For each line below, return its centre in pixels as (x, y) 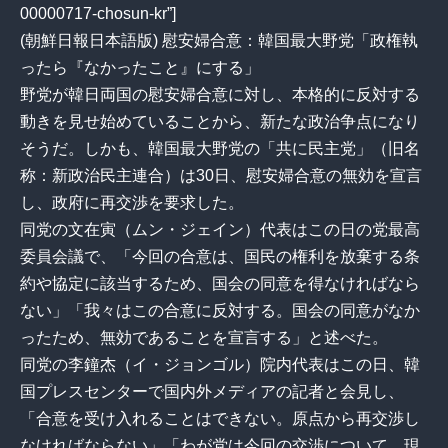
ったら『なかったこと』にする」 (140, 67)
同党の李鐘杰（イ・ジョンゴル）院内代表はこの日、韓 (220, 364)
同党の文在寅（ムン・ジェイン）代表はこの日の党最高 (220, 229)
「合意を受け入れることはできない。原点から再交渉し (220, 418)
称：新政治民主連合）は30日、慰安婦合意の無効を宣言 (221, 175)
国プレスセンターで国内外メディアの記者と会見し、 (212, 391)
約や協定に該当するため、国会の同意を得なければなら (220, 283)
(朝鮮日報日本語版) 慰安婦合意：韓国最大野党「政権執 (219, 40)
